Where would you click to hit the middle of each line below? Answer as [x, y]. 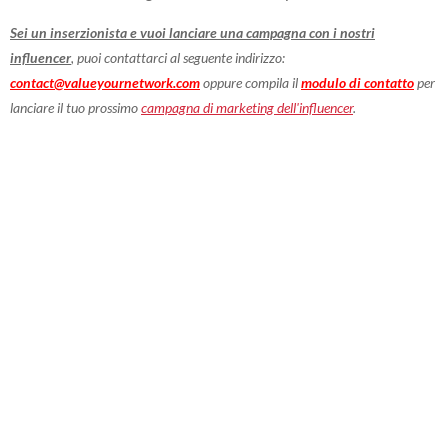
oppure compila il [250, 82]
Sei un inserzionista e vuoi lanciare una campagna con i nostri [192, 32]
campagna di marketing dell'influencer [247, 107]
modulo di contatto [357, 82]
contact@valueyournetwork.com [105, 82]
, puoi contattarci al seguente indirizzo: [178, 57]
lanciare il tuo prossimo [75, 107]
